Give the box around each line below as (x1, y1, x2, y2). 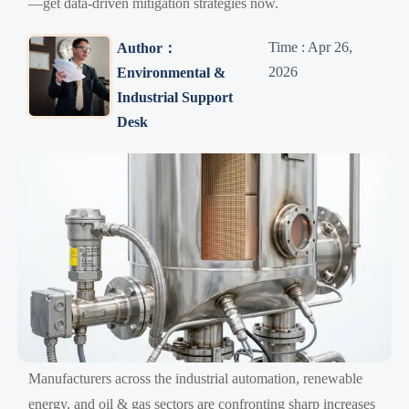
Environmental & (116, 64, 225, 80)
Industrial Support (116, 89, 233, 105)
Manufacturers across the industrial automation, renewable (28, 371, 363, 387)
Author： (116, 39, 177, 56)
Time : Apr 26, (268, 39, 353, 56)
